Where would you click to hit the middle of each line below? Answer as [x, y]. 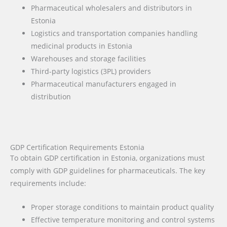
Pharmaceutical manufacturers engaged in [104, 84]
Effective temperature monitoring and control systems [123, 220]
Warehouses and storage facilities [89, 58]
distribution [51, 96]
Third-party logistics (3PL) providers [91, 71]
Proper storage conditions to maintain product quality [123, 207]
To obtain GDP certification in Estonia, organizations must [107, 158]
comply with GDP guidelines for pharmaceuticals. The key [108, 171]
